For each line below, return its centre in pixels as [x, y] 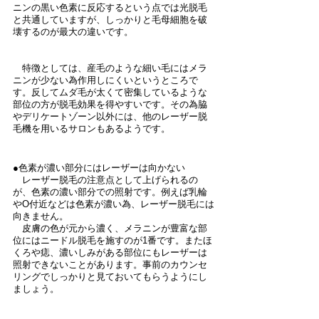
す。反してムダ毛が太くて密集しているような [110, 92]
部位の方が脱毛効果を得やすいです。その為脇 [110, 104]
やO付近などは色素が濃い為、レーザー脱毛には [114, 204]
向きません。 [41, 216]
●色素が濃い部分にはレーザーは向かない [99, 168]
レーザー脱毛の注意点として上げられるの [105, 180]
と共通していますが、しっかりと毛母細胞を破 [110, 20]
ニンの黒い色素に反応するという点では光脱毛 [110, 7]
